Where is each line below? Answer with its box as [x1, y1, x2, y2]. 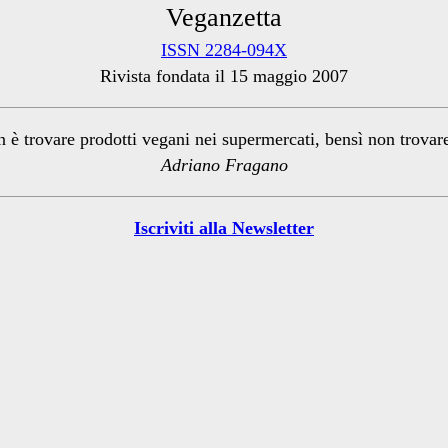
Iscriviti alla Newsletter [134, 218, 314, 239]
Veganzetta [166, 3, 282, 33]
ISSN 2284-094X [161, 40, 287, 61]
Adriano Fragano [160, 155, 288, 176]
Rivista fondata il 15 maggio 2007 [100, 66, 348, 87]
